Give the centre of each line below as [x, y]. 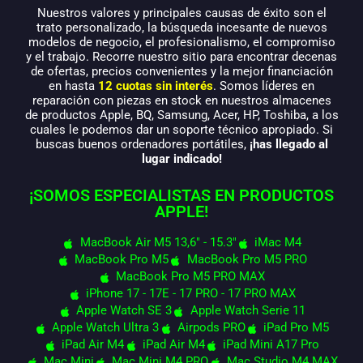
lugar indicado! [181, 159]
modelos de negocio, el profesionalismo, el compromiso [181, 43]
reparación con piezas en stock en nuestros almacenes [181, 101]
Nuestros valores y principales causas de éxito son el [181, 13]
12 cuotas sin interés [156, 86]
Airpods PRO [211, 328]
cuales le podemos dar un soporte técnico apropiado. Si [181, 130]
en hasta [73, 86]
